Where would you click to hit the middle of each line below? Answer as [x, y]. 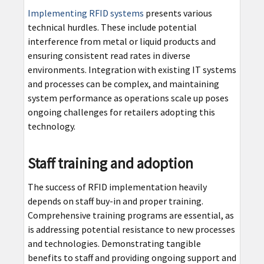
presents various [178, 13]
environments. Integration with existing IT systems [132, 69]
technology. [51, 126]
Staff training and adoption [110, 163]
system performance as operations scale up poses [128, 98]
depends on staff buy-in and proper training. [115, 201]
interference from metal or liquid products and [121, 41]
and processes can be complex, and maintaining [123, 83]
